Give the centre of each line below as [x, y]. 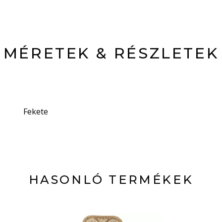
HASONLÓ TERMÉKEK [111, 180]
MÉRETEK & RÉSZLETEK [111, 53]
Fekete [35, 111]
